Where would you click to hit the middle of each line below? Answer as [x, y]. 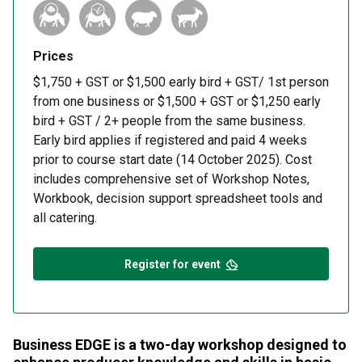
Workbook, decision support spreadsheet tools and [178, 198]
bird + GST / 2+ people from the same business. [169, 121]
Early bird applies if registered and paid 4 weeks [170, 140]
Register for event [172, 264]
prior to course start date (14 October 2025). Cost [173, 160]
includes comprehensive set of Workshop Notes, [171, 179]
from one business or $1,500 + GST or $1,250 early [177, 101]
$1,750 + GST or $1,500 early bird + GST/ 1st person [181, 82]
